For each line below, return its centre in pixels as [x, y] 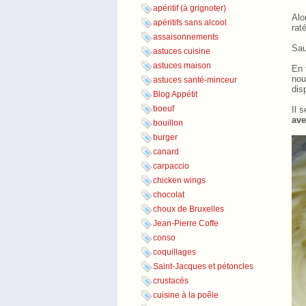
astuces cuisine [182, 52]
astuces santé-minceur [195, 80]
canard [166, 152]
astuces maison [182, 66]
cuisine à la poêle [186, 295]
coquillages [175, 252]
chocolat [169, 195]
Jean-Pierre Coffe [186, 224]
